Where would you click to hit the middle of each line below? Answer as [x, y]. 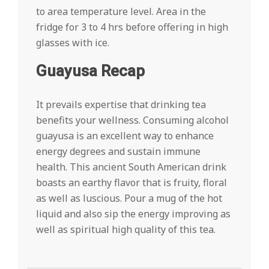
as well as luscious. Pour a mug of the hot [129, 198]
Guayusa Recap [90, 71]
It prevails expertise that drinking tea [121, 104]
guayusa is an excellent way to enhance [125, 136]
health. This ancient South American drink [131, 167]
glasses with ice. [73, 43]
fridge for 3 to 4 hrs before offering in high [132, 27]
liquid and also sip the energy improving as [133, 214]
